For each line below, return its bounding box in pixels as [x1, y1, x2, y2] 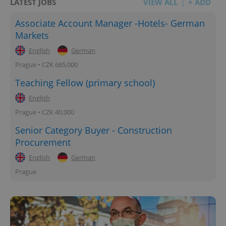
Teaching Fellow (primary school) [15, 77, 155, 89]
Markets [15, 29, 49, 42]
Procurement [15, 136, 71, 149]
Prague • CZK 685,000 [15, 60, 78, 70]
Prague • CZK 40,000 [15, 107, 74, 117]
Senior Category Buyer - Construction [15, 124, 172, 137]
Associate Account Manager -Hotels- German [15, 17, 205, 30]
